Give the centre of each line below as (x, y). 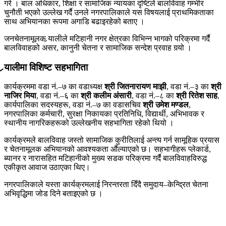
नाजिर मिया (20, 96)
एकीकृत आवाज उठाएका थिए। (47, 167)
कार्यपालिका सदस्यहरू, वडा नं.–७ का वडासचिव (73, 105)
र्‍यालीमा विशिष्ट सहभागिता (46, 67)
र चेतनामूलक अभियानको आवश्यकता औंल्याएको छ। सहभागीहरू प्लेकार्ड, (107, 149)
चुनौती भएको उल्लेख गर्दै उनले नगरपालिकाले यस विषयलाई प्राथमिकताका (109, 12)
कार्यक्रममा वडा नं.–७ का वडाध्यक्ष (54, 87)
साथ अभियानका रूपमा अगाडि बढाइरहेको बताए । (74, 21)
